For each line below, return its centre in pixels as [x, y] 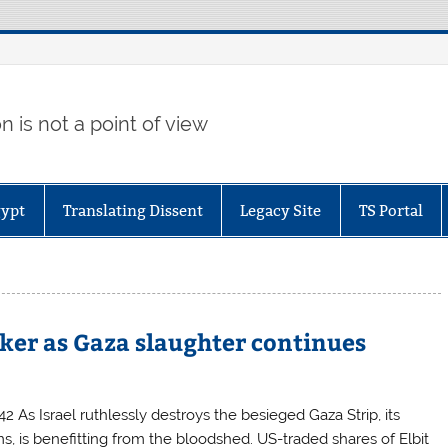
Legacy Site [281, 210]
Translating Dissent [132, 210]
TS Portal [390, 210]
